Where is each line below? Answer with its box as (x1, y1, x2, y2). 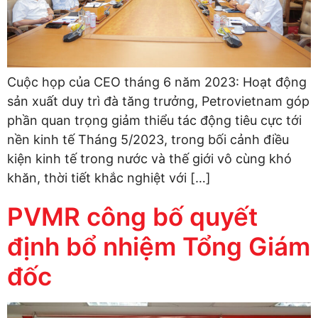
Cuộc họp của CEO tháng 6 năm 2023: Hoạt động (7, 74, 307, 89)
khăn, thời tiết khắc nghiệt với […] (7, 170, 211, 185)
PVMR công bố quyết (7, 201, 258, 231)
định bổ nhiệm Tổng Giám (7, 231, 310, 261)
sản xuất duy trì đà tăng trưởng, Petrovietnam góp (7, 93, 309, 109)
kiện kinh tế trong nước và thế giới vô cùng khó (7, 150, 292, 166)
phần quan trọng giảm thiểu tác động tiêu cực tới (7, 112, 302, 128)
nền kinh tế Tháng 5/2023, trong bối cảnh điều (7, 131, 289, 147)
